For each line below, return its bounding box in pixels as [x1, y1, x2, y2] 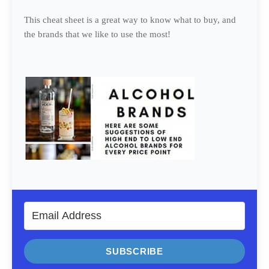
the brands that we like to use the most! [24, 29, 171, 39]
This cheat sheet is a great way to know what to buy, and [24, 14, 236, 25]
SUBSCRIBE [106, 246, 163, 256]
